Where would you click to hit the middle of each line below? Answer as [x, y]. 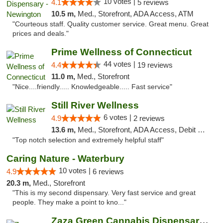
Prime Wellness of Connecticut [121, 52]
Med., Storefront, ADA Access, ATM [135, 14]
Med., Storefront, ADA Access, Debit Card [137, 130]
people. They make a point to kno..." [69, 202]
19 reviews [155, 65]
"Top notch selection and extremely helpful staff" [88, 140]
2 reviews [149, 118]
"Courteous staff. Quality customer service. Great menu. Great [111, 24]
